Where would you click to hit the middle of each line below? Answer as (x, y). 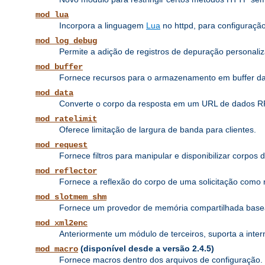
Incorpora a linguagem (103, 26)
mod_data (54, 93)
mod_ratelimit (66, 119)
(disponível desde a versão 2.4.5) (146, 249)
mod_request (62, 145)
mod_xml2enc (62, 223)
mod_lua (52, 15)
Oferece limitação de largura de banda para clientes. (158, 130)
